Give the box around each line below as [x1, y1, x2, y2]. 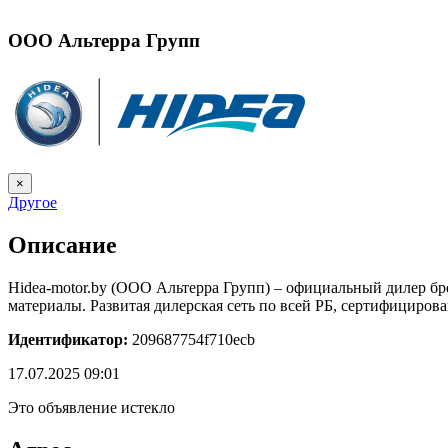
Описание [8, 231, 117, 258]
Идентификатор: [8, 330, 128, 348]
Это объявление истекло [8, 398, 175, 416]
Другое [8, 193, 57, 211]
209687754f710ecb [128, 330, 255, 348]
